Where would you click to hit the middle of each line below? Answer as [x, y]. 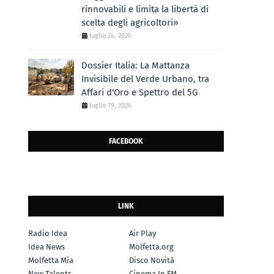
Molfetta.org [151, 247]
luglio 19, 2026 [110, 106]
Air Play [143, 233]
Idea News [46, 247]
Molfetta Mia [51, 260]
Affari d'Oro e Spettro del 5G [139, 92]
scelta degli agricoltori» [130, 23]
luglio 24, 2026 [110, 36]
